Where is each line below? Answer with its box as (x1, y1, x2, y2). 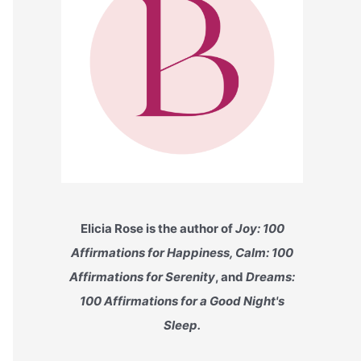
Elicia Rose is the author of (80, 221, 235, 236)
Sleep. (164, 317, 201, 333)
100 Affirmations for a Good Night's (80, 293, 284, 309)
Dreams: (246, 269, 295, 284)
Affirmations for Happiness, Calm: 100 (71, 245, 293, 260)
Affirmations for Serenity (69, 269, 215, 284)
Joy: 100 (234, 221, 284, 236)
